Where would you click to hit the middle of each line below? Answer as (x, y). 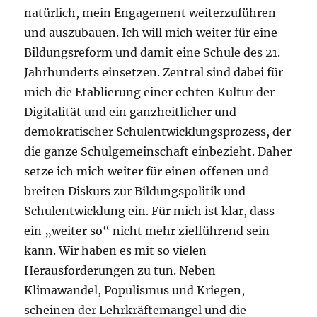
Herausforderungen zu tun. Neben (120, 271)
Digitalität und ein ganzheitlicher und (131, 112)
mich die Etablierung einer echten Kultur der (150, 92)
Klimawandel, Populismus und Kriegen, (135, 290)
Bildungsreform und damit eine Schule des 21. (152, 53)
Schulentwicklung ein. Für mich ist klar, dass (150, 211)
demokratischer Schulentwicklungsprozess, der (158, 132)
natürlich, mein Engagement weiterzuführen (150, 13)
